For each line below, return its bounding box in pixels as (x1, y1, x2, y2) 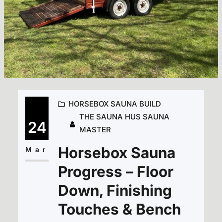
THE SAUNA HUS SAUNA (79, 111, 169, 121)
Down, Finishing (57, 181, 172, 199)
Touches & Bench (57, 200, 181, 218)
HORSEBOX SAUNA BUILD (68, 99, 161, 109)
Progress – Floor (57, 162, 173, 180)
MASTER (79, 124, 111, 134)
